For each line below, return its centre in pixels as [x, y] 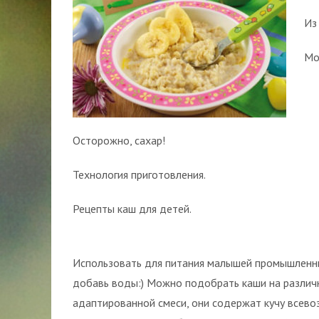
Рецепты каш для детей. [132, 209]
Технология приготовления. [139, 174]
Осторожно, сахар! [119, 140]
